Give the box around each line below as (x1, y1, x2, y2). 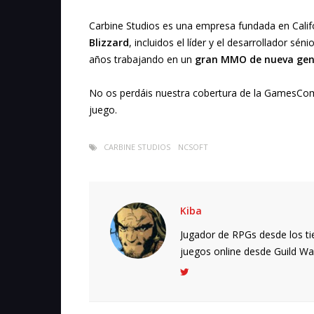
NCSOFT (178, 142, 208, 153)
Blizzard (89, 36, 129, 50)
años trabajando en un (89, 53, 195, 67)
